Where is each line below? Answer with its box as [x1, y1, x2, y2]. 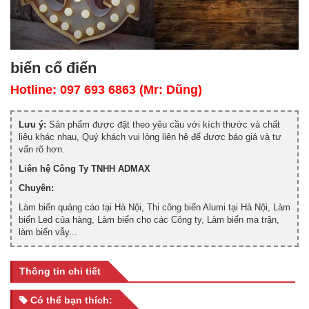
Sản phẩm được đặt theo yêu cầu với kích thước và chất [46, 119, 280, 130]
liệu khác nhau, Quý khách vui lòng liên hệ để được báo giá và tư [19, 132, 281, 143]
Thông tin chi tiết [19, 266, 101, 277]
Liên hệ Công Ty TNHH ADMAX [19, 163, 150, 175]
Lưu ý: [19, 119, 46, 130]
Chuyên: [19, 183, 54, 194]
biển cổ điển [10, 59, 97, 77]
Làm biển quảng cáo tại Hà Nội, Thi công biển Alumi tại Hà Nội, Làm [19, 202, 290, 213]
